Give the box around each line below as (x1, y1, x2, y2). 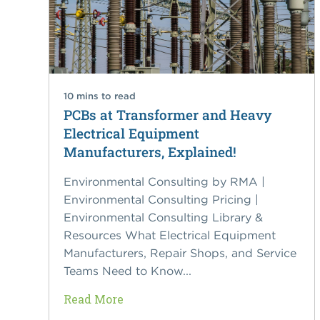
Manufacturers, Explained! (63, 143, 236, 161)
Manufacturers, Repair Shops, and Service (63, 246, 296, 261)
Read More (63, 291, 124, 307)
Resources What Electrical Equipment (63, 228, 276, 243)
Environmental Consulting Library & (63, 210, 263, 225)
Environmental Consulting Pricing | (63, 192, 259, 207)
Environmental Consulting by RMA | (63, 174, 265, 189)
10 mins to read (63, 90, 136, 103)
